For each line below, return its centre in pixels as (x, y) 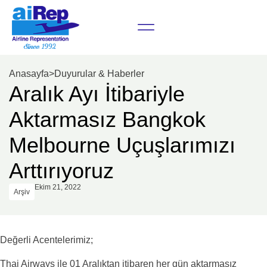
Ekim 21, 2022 (58, 187)
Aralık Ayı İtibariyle (97, 94)
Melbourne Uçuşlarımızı (122, 145)
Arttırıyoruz (61, 171)
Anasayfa (29, 74)
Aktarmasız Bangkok (107, 119)
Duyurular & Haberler (99, 74)
